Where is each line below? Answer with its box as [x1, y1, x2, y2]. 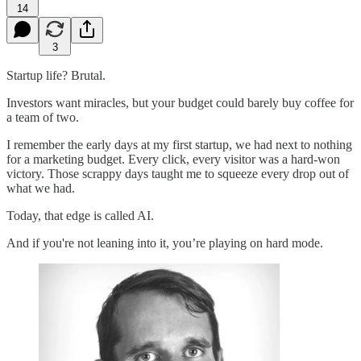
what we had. [6, 180, 75, 195]
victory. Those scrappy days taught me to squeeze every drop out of [6, 166, 349, 180]
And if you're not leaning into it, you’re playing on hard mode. [6, 235, 323, 250]
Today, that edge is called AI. [6, 208, 154, 222]
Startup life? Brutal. [6, 68, 106, 82]
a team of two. [6, 110, 79, 124]
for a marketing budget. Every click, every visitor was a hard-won [6, 151, 340, 166]
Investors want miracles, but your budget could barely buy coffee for [6, 95, 354, 110]
